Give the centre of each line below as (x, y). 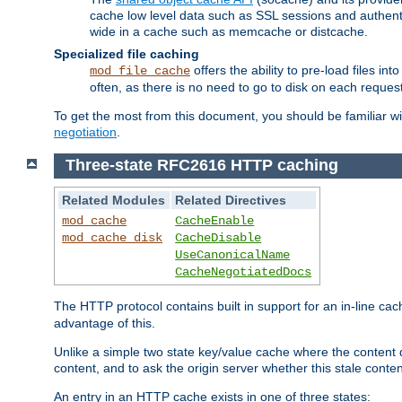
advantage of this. (105, 323)
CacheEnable (215, 221)
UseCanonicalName (233, 255)
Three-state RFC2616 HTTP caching (201, 166)
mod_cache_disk (113, 238)
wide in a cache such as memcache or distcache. (229, 31)
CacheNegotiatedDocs (244, 272)
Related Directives (231, 201)
